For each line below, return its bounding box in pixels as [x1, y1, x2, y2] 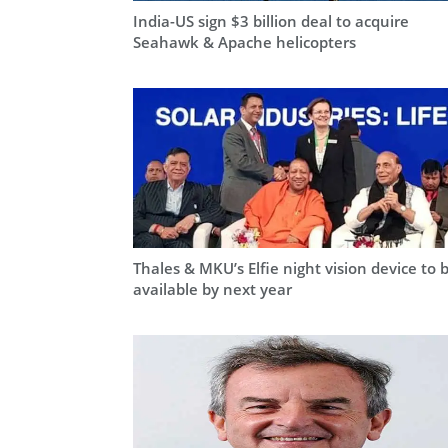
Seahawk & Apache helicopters [133, 32, 356, 53]
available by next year [133, 278, 292, 299]
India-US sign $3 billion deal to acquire [133, 11, 409, 32]
